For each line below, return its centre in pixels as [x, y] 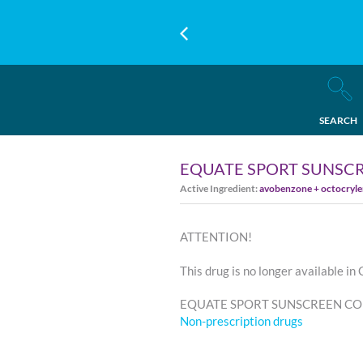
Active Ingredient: [220, 188]
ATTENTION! [216, 237]
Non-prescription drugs [241, 321]
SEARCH [338, 120]
